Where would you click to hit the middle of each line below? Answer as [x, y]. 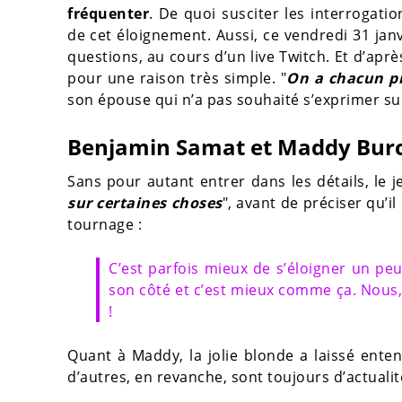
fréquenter [108, 14]
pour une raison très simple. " [177, 79]
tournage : [105, 225]
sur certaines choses [145, 203]
